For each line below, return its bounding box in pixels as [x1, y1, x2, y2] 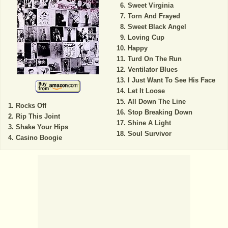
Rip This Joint [16, 112, 60, 121]
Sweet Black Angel [127, 23, 186, 31]
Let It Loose [127, 87, 165, 95]
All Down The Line [127, 98, 186, 106]
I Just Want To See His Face [127, 76, 215, 84]
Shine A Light [127, 119, 171, 127]
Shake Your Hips [16, 123, 68, 131]
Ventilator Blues [127, 66, 178, 74]
